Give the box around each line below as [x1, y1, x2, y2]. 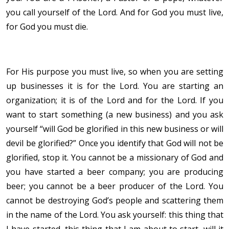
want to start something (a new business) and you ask [6, 109, 223, 121]
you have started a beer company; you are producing [6, 166, 223, 178]
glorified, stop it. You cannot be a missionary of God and [6, 152, 223, 164]
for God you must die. [6, 21, 88, 33]
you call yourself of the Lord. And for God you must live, [6, 7, 223, 18]
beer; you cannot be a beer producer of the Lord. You [6, 180, 223, 192]
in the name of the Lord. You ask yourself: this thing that [6, 209, 223, 221]
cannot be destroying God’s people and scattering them [6, 195, 223, 207]
